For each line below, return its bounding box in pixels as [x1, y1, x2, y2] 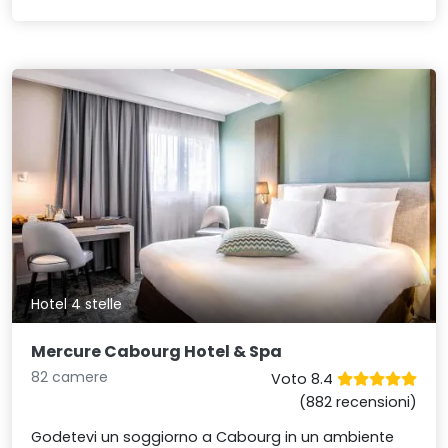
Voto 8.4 [270, 369, 337, 390]
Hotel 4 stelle [31, 294, 123, 315]
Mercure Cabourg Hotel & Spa [31, 340, 283, 364]
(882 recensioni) [298, 392, 417, 413]
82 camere [31, 367, 109, 388]
